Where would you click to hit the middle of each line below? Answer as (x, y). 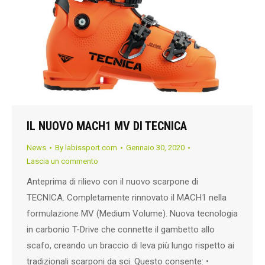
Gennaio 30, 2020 (155, 148)
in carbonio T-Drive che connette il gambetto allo (121, 230)
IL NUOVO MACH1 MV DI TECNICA (107, 126)
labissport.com (91, 148)
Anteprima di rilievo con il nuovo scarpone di (112, 182)
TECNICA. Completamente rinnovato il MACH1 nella (127, 198)
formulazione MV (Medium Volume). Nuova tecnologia (132, 214)
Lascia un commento (62, 161)
